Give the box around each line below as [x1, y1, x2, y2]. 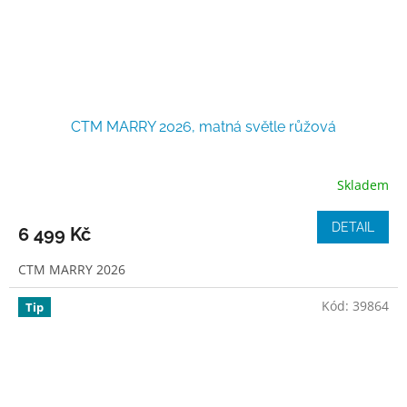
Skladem [337, 175, 389, 194]
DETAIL [332, 220, 374, 235]
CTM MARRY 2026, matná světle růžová [71, 118, 336, 136]
